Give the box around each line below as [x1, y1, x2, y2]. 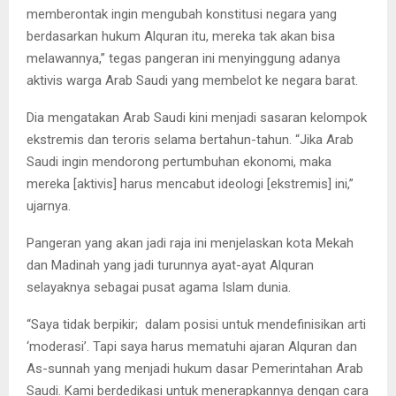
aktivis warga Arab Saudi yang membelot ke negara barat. [27, 72, 358, 89]
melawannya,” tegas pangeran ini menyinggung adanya [27, 50, 340, 67]
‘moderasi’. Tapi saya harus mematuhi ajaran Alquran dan [27, 339, 357, 355]
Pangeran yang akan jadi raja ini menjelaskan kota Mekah [27, 235, 354, 252]
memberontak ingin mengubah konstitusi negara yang [27, 6, 337, 23]
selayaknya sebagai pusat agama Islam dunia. [27, 279, 291, 296]
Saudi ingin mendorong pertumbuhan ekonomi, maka [27, 154, 331, 171]
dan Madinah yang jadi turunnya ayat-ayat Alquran [27, 257, 314, 274]
